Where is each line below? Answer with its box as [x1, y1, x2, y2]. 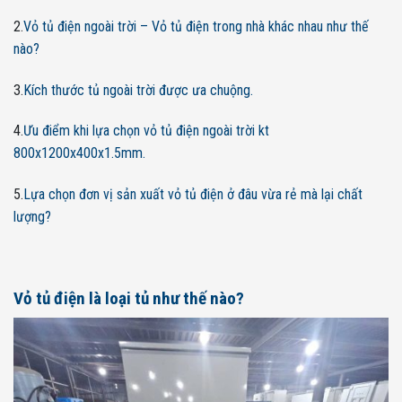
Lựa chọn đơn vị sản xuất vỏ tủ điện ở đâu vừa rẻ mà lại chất [23, 186, 363, 204]
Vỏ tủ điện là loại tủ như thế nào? [13, 287, 244, 309]
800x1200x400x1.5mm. [13, 144, 145, 162]
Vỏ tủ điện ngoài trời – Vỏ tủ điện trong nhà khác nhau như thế [23, 17, 369, 35]
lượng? [13, 208, 51, 226]
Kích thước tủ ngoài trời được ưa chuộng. [23, 81, 253, 99]
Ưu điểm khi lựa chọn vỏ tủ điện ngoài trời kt [23, 122, 269, 140]
